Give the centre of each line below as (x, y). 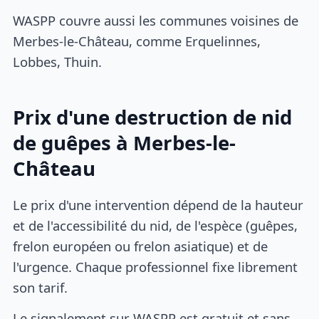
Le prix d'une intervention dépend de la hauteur (158, 205)
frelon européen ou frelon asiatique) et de (141, 246)
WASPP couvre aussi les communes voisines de (156, 20)
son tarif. (41, 288)
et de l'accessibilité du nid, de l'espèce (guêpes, (156, 226)
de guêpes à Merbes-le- (125, 142)
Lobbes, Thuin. (58, 61)
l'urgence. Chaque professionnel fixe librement (156, 267)
